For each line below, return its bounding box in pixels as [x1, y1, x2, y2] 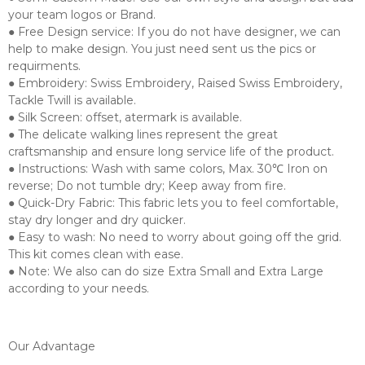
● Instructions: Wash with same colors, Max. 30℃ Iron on [8, 161, 328, 177]
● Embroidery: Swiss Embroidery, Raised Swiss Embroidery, [8, 76, 342, 91]
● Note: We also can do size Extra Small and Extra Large [8, 264, 323, 279]
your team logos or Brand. [8, 7, 156, 23]
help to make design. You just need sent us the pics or [8, 42, 316, 57]
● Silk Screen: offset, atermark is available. [8, 110, 242, 125]
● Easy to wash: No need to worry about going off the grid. [8, 230, 341, 245]
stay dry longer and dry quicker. [8, 213, 186, 228]
